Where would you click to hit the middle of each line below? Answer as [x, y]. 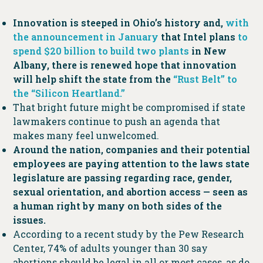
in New [208, 50]
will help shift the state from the [93, 79]
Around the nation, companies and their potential [131, 149]
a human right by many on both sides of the [117, 205]
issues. [29, 220]
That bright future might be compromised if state [129, 107]
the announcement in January [85, 36]
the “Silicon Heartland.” [70, 93]
